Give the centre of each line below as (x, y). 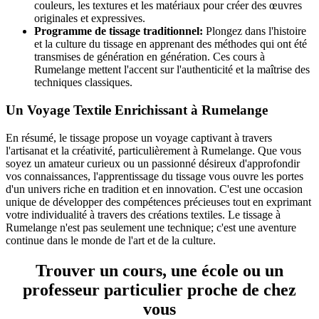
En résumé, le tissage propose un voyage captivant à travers (139, 137)
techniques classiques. (83, 83)
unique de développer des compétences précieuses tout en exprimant (158, 202)
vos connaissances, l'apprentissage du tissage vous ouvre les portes (155, 176)
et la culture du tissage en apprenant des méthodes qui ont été (171, 44)
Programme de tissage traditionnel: (119, 31)
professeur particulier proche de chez (159, 289)
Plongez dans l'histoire (255, 31)
